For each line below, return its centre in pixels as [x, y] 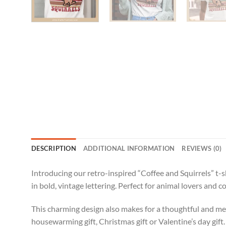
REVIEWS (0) [202, 149]
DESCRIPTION [54, 149]
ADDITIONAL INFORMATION [129, 149]
